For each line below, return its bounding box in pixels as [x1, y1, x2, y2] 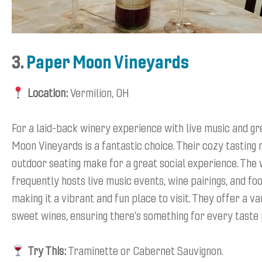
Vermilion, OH [67, 84, 129, 101]
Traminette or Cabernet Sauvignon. [65, 242, 223, 258]
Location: [27, 84, 68, 101]
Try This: [27, 242, 66, 258]
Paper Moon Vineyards [26, 49, 189, 74]
